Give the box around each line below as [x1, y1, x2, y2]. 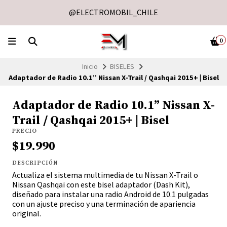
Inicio [82, 61, 98, 71]
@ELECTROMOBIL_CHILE [69, 7, 158, 17]
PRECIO [12, 127, 37, 135]
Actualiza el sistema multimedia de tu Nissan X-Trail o [12, 170, 198, 180]
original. [12, 208, 41, 219]
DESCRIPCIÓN [12, 160, 58, 167]
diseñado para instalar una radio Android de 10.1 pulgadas [12, 189, 209, 200]
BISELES [110, 61, 134, 71]
